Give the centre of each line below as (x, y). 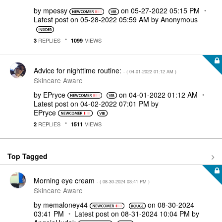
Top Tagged (28, 156)
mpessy (55, 10)
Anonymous (179, 19)
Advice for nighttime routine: (79, 70)
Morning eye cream (65, 180)
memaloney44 (65, 205)
